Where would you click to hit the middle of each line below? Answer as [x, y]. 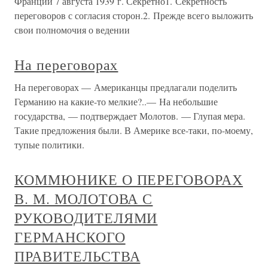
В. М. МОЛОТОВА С [84, 199]
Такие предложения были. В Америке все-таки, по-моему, [134, 130]
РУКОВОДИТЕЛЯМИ [86, 218]
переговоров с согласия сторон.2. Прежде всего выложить [134, 15]
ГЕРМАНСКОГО [70, 237]
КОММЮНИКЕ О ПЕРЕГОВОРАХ [129, 179]
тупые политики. [49, 144]
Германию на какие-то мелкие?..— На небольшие [116, 101]
